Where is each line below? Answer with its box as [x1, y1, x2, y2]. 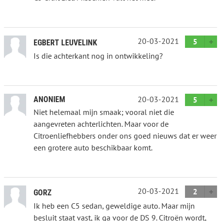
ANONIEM [34, 94, 65, 104]
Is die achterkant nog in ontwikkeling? [34, 50, 163, 61]
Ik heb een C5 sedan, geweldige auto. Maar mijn [34, 200, 195, 211]
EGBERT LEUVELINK [34, 37, 97, 47]
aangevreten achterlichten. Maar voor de [34, 118, 169, 129]
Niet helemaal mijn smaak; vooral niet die [34, 107, 174, 117]
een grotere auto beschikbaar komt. [34, 142, 152, 152]
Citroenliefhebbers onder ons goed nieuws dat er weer [34, 130, 217, 141]
